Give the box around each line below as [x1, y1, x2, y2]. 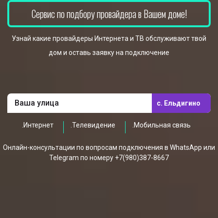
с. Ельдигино [157, 99, 200, 107]
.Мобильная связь [132, 121, 191, 129]
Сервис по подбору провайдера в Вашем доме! [31, 6, 187, 21]
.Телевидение [71, 121, 115, 129]
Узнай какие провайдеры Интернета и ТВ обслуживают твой [12, 35, 206, 42]
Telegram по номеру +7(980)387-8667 [49, 154, 169, 162]
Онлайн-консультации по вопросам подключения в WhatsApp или [3, 144, 215, 151]
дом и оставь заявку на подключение [49, 49, 169, 56]
